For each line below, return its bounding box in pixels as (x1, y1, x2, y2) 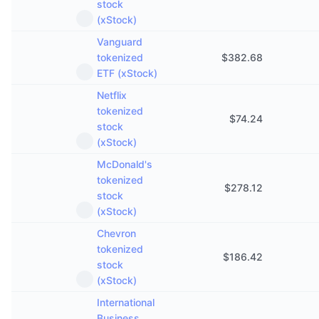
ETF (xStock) (97, 67, 157, 79)
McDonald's (97, 158, 152, 170)
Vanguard (97, 36, 142, 48)
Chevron (97, 227, 136, 239)
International (97, 296, 155, 308)
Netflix (97, 89, 127, 101)
